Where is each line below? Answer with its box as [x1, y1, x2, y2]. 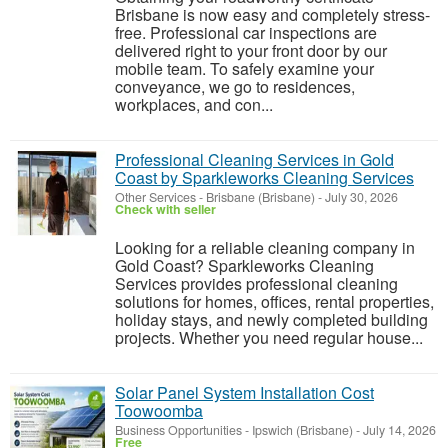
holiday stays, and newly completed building [115, 308, 428, 331]
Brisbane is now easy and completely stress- [115, 3, 430, 26]
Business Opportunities [115, 421, 242, 439]
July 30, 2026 [322, 188, 398, 206]
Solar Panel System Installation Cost [115, 381, 374, 404]
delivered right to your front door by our [115, 39, 387, 62]
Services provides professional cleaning [115, 272, 398, 295]
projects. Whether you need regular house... [115, 326, 423, 349]
